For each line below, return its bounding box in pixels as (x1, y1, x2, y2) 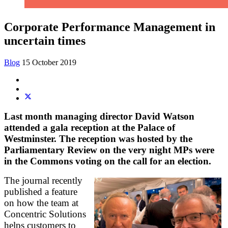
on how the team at (4, 197, 78, 208)
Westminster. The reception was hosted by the (4, 133, 192, 144)
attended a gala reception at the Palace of (4, 122, 175, 133)
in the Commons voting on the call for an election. (4, 155, 211, 166)
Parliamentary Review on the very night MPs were (4, 144, 214, 155)
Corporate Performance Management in (4, 20, 215, 34)
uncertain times (4, 34, 85, 47)
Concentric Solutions (4, 208, 86, 219)
